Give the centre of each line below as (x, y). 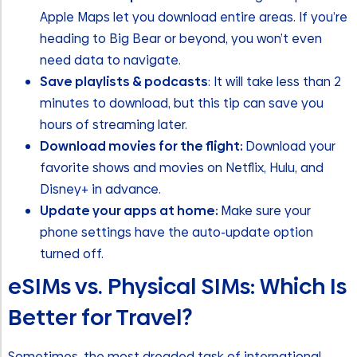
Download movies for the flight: (143, 146)
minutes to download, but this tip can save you (182, 103)
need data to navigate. (110, 60)
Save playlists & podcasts (124, 81)
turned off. (73, 253)
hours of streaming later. (114, 124)
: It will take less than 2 (275, 81)
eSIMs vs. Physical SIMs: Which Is (177, 286)
